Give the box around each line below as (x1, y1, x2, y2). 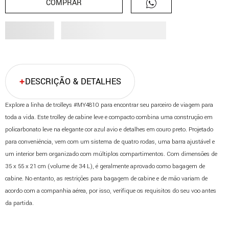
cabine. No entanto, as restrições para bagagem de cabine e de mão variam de (5, 174, 208, 183)
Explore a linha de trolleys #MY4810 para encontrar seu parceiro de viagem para (5, 100, 213, 109)
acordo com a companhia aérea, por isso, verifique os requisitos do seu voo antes (5, 186, 216, 195)
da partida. (5, 198, 34, 208)
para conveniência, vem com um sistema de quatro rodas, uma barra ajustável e (5, 137, 215, 146)
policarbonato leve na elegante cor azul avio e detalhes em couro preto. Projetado (5, 125, 213, 134)
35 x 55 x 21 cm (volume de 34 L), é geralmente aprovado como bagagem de (5, 162, 205, 171)
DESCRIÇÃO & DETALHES (25, 75, 121, 87)
